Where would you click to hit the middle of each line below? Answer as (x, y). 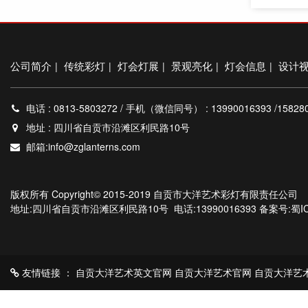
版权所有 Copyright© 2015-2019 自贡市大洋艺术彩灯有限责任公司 (154, 194)
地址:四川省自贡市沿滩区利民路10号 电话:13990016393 (135, 208)
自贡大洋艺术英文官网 (124, 272)
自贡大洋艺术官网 (213, 272)
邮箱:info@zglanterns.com (82, 146)
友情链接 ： (47, 272)
